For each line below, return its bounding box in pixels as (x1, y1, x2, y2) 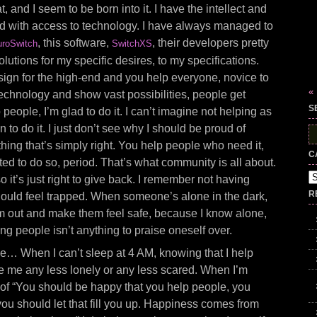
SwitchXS (112, 38, 152, 49)
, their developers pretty (152, 37, 269, 49)
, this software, (38, 37, 112, 49)
